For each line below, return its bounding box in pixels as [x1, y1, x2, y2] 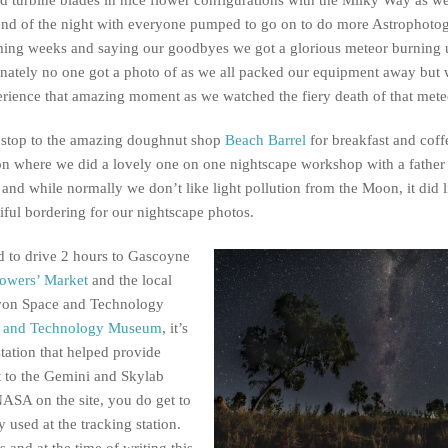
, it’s [162, 319, 188, 336]
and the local [88, 271, 172, 288]
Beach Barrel [225, 131, 306, 148]
